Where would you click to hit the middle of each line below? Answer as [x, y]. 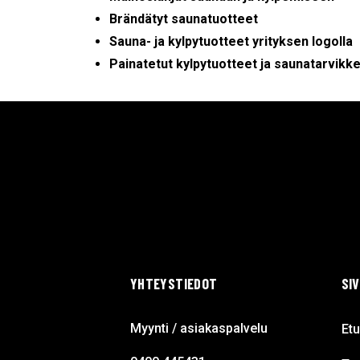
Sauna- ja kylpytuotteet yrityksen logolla [231, 41]
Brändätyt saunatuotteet [184, 18]
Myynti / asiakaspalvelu [199, 328]
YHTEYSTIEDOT [174, 283]
